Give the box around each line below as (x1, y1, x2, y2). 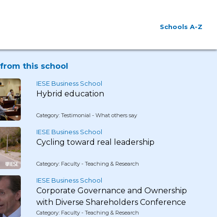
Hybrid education (36, 89, 104, 98)
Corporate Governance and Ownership (36, 186, 187, 195)
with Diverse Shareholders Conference (36, 198, 186, 207)
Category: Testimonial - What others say (36, 112, 137, 119)
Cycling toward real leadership (36, 138, 155, 147)
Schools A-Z (160, 23, 202, 31)
